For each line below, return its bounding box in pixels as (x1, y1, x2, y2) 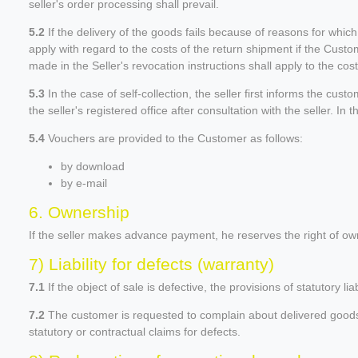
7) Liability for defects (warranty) (29, 254, 274, 273)
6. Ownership (29, 202, 129, 221)
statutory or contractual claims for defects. (29, 324, 241, 338)
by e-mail (61, 176, 107, 189)
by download (61, 159, 125, 173)
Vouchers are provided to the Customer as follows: (45, 131, 303, 145)
